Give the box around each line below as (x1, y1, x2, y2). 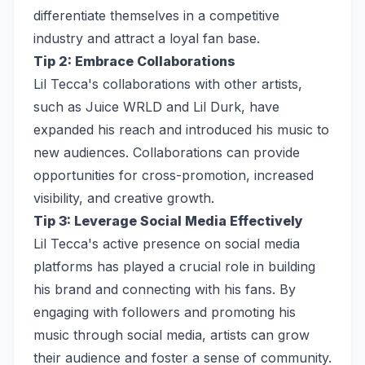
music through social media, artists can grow (33, 327, 310, 344)
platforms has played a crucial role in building (33, 258, 315, 275)
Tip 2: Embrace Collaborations (33, 53, 235, 70)
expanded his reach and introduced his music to (33, 121, 329, 139)
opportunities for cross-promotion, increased (33, 167, 314, 184)
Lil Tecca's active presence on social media (33, 235, 300, 253)
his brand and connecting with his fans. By (33, 281, 296, 298)
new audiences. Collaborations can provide (33, 144, 300, 161)
